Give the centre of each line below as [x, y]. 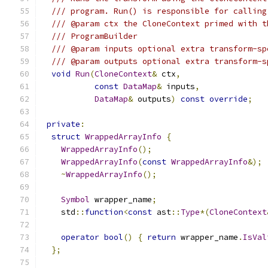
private [63, 124]
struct [66, 137]
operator [80, 237]
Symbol [75, 200]
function [104, 212]
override [229, 99]
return [162, 237]
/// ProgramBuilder [95, 36]
